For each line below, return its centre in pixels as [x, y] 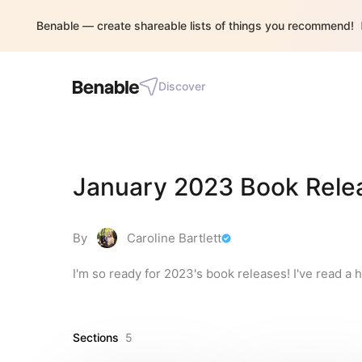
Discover [182, 86]
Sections [96, 337]
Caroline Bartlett [174, 238]
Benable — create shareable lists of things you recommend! [195, 25]
